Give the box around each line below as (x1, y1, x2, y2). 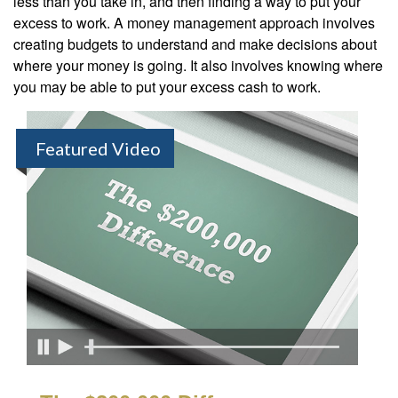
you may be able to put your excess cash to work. (13, 76, 321, 97)
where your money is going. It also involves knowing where (13, 55, 383, 76)
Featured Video (36, 138, 161, 159)
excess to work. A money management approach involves (13, 12, 375, 33)
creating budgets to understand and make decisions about (13, 34, 377, 54)
